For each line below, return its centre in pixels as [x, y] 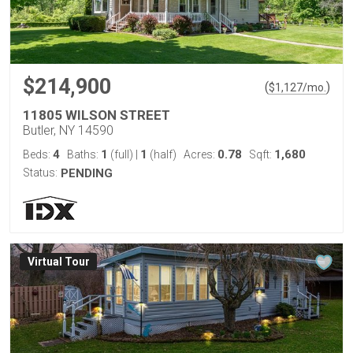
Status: [40, 173]
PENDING [87, 173]
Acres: [201, 154]
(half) [162, 154]
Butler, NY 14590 [68, 130]
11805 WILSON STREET [97, 115]
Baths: [84, 154]
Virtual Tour [58, 262]
